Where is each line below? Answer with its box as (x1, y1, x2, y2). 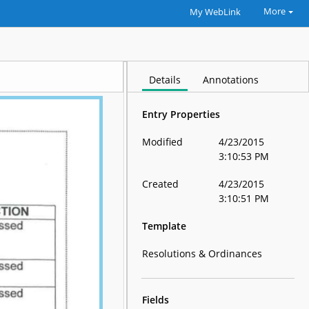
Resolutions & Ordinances (142, 247, 263, 260)
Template (142, 219, 187, 232)
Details (149, 73, 181, 86)
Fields (142, 293, 170, 306)
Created (142, 177, 179, 190)
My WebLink (189, 6, 241, 18)
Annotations (203, 73, 259, 86)
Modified (142, 135, 183, 148)
